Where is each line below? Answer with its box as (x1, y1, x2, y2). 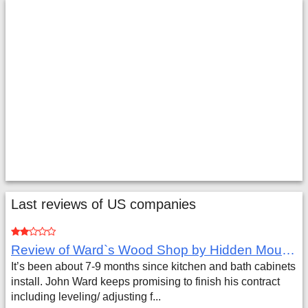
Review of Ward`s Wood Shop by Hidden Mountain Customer (282, 243, 295, 257)
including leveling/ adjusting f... (11, 291, 161, 302)
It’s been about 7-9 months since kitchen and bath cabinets (11, 261, 296, 272)
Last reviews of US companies (11, 197, 196, 212)
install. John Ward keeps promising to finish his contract (11, 276, 280, 287)
